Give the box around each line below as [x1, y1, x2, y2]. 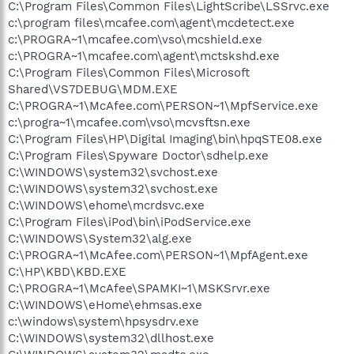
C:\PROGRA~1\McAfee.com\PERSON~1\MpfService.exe [8, 98, 318, 113]
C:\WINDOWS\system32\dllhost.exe [8, 330, 214, 345]
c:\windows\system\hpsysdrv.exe [8, 314, 199, 329]
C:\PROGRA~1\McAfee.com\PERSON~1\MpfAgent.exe [8, 247, 308, 262]
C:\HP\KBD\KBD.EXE [8, 264, 126, 279]
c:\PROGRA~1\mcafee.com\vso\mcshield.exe [8, 32, 262, 47]
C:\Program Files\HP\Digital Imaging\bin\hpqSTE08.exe [8, 131, 322, 146]
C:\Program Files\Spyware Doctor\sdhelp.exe [8, 148, 269, 163]
